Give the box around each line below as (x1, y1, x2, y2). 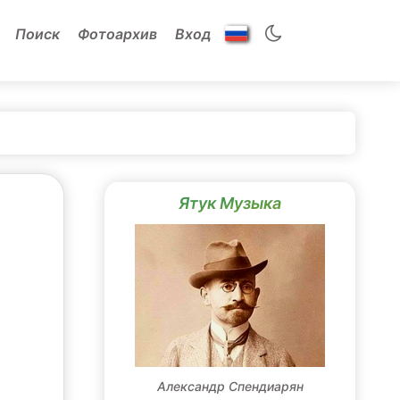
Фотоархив (78, 24, 157, 43)
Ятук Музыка (179, 194, 281, 212)
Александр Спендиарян (156, 379, 304, 394)
